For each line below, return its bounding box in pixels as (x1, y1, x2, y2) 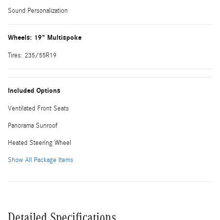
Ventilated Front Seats (8, 104, 69, 112)
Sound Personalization (8, 6, 68, 15)
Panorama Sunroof (8, 121, 57, 130)
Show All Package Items (8, 156, 73, 164)
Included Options (8, 86, 60, 95)
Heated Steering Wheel (8, 138, 71, 147)
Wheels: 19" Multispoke (8, 33, 82, 42)
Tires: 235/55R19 (8, 51, 56, 59)
